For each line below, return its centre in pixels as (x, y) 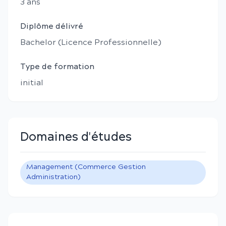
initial (32, 83)
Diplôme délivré (52, 26)
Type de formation (57, 67)
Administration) (53, 177)
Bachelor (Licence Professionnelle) (91, 43)
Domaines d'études (76, 137)
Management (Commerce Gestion (86, 167)
